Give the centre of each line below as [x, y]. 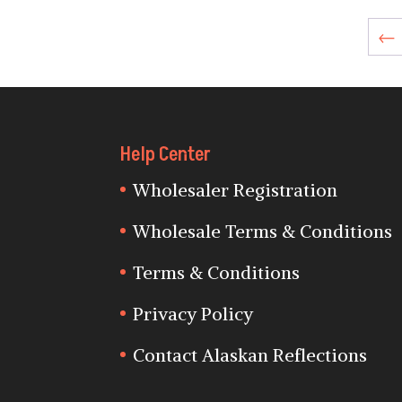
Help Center [166, 154]
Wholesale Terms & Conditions [263, 231]
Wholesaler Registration [236, 189]
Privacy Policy [193, 313]
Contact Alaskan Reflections [250, 354]
